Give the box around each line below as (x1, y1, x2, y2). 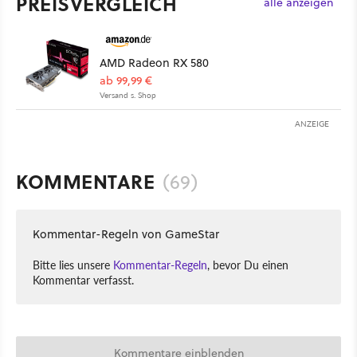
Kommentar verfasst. (33, 271, 134, 288)
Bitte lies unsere (33, 256, 113, 273)
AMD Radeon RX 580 (100, 53, 209, 71)
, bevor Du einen (207, 256, 288, 273)
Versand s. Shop (100, 88, 156, 100)
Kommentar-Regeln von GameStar (33, 225, 219, 242)
